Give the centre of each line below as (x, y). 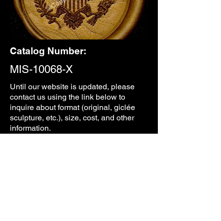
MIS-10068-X (41, 69)
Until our (26, 87)
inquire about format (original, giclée (73, 107)
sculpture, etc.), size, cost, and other (72, 118)
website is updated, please (88, 87)
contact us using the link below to (68, 97)
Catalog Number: (48, 51)
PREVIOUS (79, 169)
